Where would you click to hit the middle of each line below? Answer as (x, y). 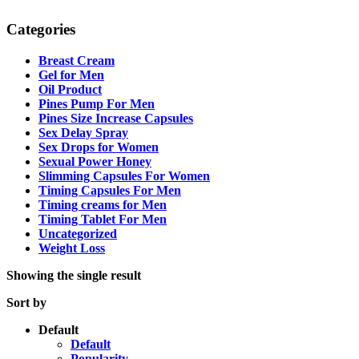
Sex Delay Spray (83, 132)
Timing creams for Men (103, 204)
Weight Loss (72, 248)
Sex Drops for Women (99, 147)
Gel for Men (71, 75)
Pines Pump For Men (97, 103)
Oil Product (70, 89)
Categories (41, 30)
